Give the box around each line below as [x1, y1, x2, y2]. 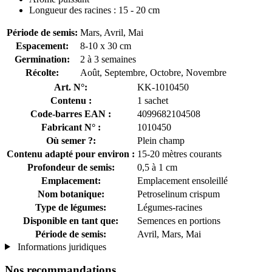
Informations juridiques [15, 241, 106, 252]
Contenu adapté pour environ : [7, 148, 135, 159]
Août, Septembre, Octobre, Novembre [80, 67, 226, 78]
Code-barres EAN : [30, 108, 111, 119]
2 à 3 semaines [80, 53, 136, 64]
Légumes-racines [137, 202, 202, 212]
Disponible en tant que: [23, 215, 118, 226]
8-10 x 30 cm [80, 40, 131, 51]
